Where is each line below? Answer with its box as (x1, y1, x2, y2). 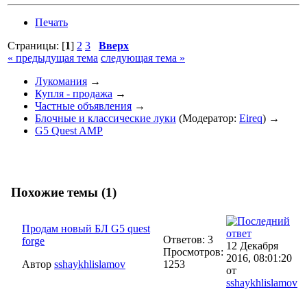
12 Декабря (226, 240, 278, 251)
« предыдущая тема (8, 51, 98, 64)
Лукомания (35, 75, 87, 87)
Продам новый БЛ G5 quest (22, 223, 150, 234)
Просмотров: (163, 246, 223, 258)
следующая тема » (101, 51, 185, 64)
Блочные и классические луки (35, 112, 176, 124)
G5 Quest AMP (35, 124, 103, 136)
